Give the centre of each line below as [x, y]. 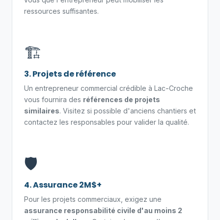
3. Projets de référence [70, 74]
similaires [42, 111]
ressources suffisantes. [61, 11]
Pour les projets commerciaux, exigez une [93, 199]
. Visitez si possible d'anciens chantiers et [128, 111]
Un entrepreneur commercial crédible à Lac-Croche [109, 88]
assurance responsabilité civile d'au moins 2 [103, 210]
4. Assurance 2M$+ [63, 185]
